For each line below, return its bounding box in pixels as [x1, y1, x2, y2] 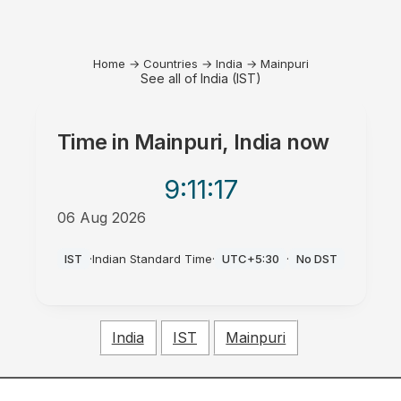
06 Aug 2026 [56, 209, 146, 226]
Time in [56, 129, 134, 155]
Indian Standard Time [91, 252, 212, 266]
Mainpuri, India [133, 129, 282, 155]
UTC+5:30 [221, 252, 279, 266]
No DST [295, 252, 337, 266]
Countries [142, 56, 198, 71]
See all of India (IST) [140, 71, 261, 86]
